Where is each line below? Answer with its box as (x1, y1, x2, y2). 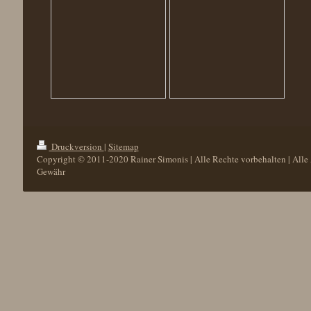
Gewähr (36, 165, 65, 178)
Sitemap (108, 140, 139, 153)
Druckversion (49, 140, 104, 153)
